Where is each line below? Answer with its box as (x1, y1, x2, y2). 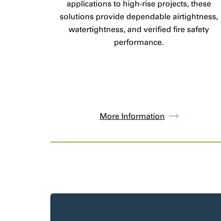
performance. (114, 37, 164, 47)
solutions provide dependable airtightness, (60, 11, 219, 21)
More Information (99, 111, 165, 121)
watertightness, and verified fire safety (69, 24, 210, 34)
